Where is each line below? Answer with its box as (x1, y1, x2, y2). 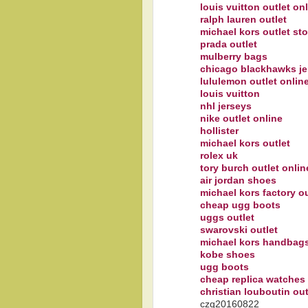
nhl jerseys (200, 100, 252, 111)
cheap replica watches (200, 274, 305, 285)
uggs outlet (200, 212, 254, 223)
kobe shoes (200, 249, 255, 260)
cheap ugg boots (200, 199, 280, 210)
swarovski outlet (200, 224, 278, 235)
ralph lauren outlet (200, 14, 287, 25)
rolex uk (200, 150, 238, 161)
